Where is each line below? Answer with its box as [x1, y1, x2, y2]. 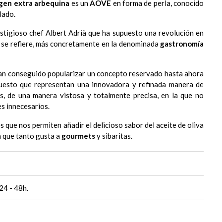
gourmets [61, 131, 95, 140]
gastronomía [160, 39, 204, 48]
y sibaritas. [95, 131, 132, 140]
